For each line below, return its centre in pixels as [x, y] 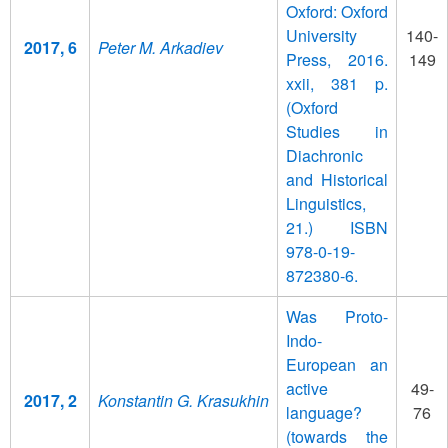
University [321, 35]
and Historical [337, 179]
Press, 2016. [337, 59]
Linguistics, [326, 203]
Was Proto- [337, 316]
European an [337, 364]
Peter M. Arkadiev [160, 47]
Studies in [337, 131]
